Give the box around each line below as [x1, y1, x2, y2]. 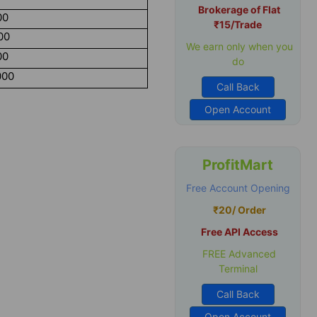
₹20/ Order [212, 204, 266, 216]
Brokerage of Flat [198, 4, 280, 16]
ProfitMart [202, 156, 273, 173]
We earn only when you [183, 40, 293, 52]
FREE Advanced [200, 248, 276, 260]
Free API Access [200, 226, 278, 238]
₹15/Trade [214, 18, 262, 30]
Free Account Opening [185, 182, 290, 194]
